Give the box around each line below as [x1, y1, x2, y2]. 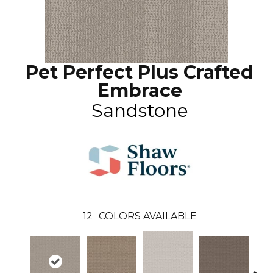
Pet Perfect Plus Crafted [26, 61, 253, 83]
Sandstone [91, 99, 188, 122]
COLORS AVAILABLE [98, 210, 197, 222]
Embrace [97, 79, 182, 102]
